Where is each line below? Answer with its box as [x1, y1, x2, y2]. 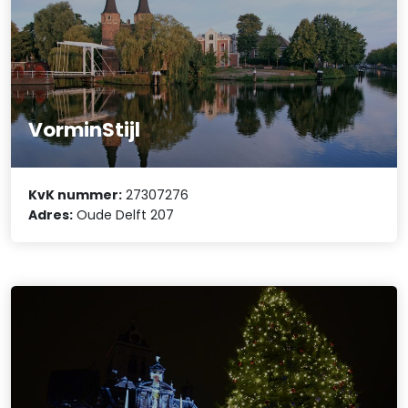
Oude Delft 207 [73, 205, 175, 224]
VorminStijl [28, 115, 141, 144]
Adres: [28, 205, 74, 224]
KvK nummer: [28, 185, 123, 204]
